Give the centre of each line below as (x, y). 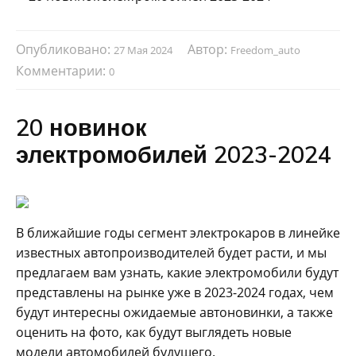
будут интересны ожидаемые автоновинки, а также (174, 312)
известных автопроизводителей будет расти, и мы (171, 252)
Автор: (209, 50)
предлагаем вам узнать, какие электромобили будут (177, 272)
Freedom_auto (265, 50)
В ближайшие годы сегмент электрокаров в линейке (178, 232)
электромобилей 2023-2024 (174, 154)
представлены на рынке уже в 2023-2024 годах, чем (175, 292)
